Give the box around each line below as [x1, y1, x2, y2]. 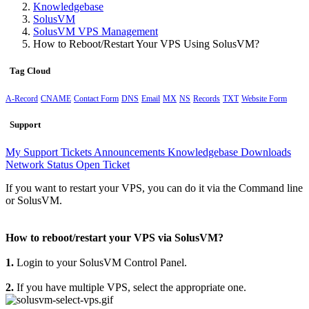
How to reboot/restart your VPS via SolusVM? [6, 231, 223, 243]
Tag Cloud [6, 66, 50, 77]
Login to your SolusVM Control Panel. [14, 256, 187, 268]
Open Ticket [76, 158, 130, 170]
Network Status [6, 158, 76, 170]
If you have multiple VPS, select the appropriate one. [14, 281, 246, 293]
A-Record [6, 94, 38, 104]
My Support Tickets [6, 146, 94, 158]
